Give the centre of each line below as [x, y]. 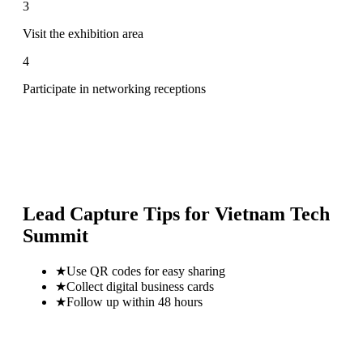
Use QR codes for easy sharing [146, 271]
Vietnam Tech [272, 214]
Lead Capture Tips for [119, 214]
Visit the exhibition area [83, 33]
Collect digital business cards [140, 286]
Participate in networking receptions [114, 88]
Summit [56, 235]
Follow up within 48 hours [135, 301]
